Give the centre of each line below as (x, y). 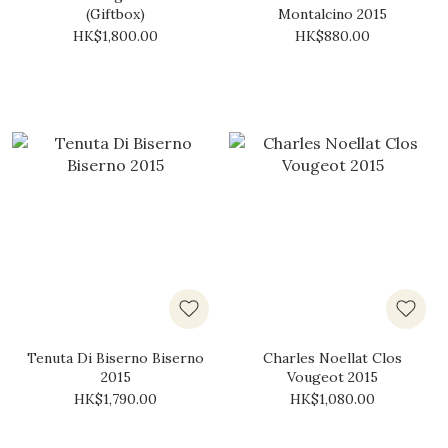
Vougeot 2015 (332, 377)
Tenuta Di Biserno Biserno (115, 358)
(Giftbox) (115, 14)
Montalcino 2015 (332, 14)
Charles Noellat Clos (332, 358)
